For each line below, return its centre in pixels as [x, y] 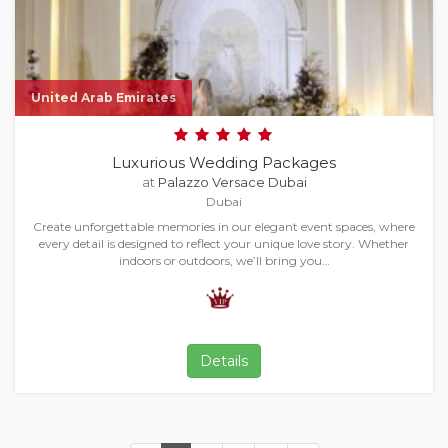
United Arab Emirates [103, 97]
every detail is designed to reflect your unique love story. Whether [224, 243]
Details [224, 361]
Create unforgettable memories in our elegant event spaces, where [224, 226]
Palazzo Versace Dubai [232, 182]
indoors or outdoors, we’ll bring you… [224, 260]
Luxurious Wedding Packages [224, 162]
